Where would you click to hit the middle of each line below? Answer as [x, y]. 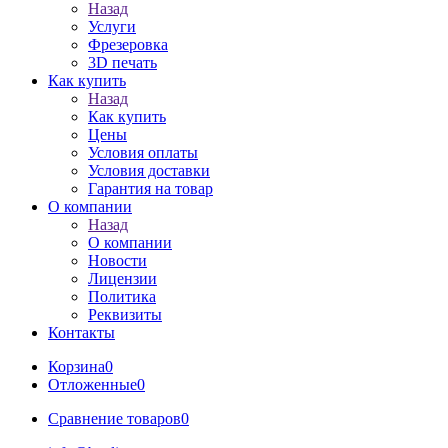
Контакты [81, 332]
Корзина [76, 366]
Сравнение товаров [114, 418]
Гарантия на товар [150, 188]
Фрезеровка [128, 44]
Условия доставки [149, 170]
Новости [117, 260]
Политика [122, 296]
